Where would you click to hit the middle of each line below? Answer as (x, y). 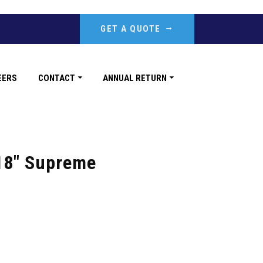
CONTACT (57, 78)
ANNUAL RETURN (135, 78)
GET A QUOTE (131, 29)
